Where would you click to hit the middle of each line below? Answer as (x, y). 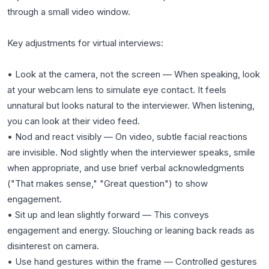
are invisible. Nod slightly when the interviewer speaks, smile (131, 152)
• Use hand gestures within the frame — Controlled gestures (132, 261)
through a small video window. (69, 12)
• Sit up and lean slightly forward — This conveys (108, 215)
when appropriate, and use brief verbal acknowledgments (126, 168)
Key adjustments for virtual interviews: (85, 43)
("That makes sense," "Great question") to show (107, 183)
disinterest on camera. (53, 246)
